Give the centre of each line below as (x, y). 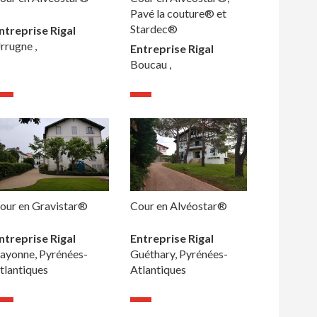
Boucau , (150, 64)
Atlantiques (158, 270)
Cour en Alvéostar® (178, 206)
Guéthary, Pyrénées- (179, 254)
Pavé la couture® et (178, 13)
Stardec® (154, 29)
